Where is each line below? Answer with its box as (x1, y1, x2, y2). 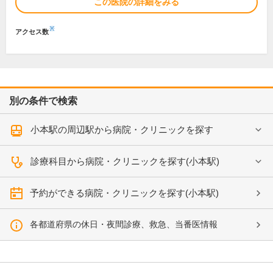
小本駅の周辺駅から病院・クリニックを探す (30, 124, 213, 135)
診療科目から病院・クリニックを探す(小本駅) (30, 156, 219, 166)
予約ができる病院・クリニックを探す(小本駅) (30, 188, 219, 198)
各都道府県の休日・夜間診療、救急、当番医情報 (30, 219, 218, 229)
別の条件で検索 (9, 96, 77, 106)
